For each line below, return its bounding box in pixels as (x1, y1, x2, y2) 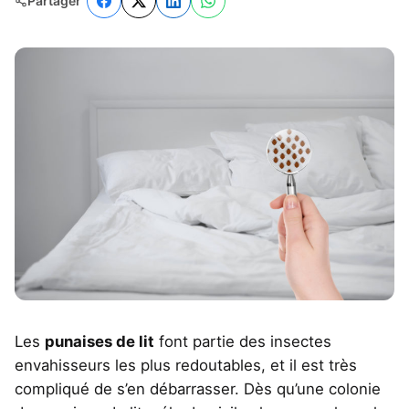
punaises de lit (45, 332, 154, 351)
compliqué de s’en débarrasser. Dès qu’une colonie (15, 380, 381, 399)
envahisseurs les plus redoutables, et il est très (15, 356, 357, 375)
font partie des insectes (154, 332, 331, 351)
